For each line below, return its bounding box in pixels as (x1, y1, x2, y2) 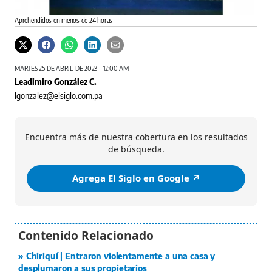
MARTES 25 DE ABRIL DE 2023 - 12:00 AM (15, 63, 129, 73)
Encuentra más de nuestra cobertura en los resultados (24, 131, 248, 143)
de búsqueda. (107, 143, 165, 155)
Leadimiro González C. (15, 75, 97, 87)
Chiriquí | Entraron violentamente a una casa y (25, 250, 216, 261)
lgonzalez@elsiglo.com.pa (15, 89, 103, 101)
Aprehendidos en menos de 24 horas (15, 15, 113, 25)
